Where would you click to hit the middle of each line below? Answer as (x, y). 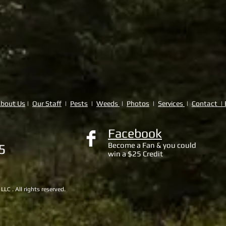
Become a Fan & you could (152, 145)
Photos (138, 104)
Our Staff (47, 104)
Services (171, 104)
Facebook (135, 134)
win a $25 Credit (135, 154)
